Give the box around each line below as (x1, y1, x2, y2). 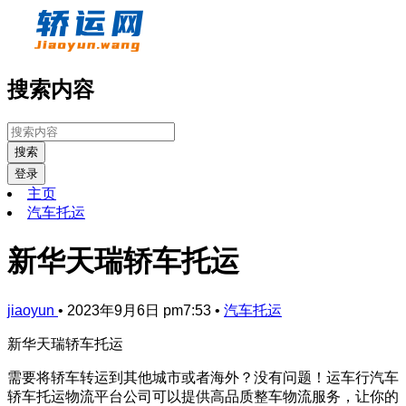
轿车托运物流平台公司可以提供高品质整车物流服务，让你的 (7, 388, 399, 404)
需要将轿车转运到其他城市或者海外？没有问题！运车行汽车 (7, 369, 399, 385)
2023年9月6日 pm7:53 (67, 302, 215, 318)
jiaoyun (7, 302, 58, 318)
